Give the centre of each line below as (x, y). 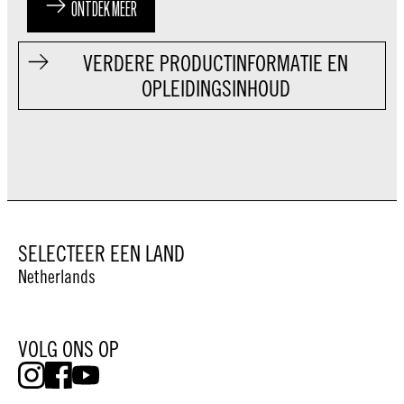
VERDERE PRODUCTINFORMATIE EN (216, 63)
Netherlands (57, 276)
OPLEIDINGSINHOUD (216, 88)
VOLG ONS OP (69, 349)
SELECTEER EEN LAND (101, 253)
